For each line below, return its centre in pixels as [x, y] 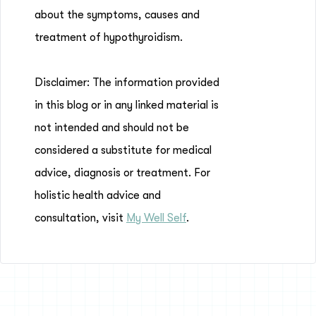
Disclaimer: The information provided [127, 83]
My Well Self [156, 218]
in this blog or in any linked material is [127, 105]
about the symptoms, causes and [117, 15]
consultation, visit [80, 218]
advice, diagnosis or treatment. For [122, 173]
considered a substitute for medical [123, 150]
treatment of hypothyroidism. [109, 37]
